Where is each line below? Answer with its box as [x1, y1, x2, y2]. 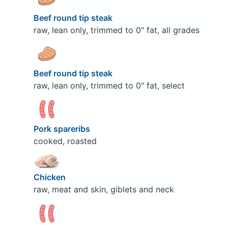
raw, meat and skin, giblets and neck [33, 184, 174, 195]
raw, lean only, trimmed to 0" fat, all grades [33, 24, 199, 35]
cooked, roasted [33, 135, 97, 146]
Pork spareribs [33, 123, 92, 134]
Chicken [33, 172, 68, 183]
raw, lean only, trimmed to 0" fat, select [33, 80, 185, 91]
